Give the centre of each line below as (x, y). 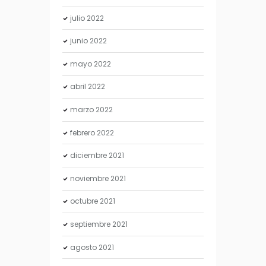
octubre (85, 201)
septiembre (91, 224)
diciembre (90, 156)
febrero (84, 132)
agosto (85, 247)
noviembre (91, 178)
